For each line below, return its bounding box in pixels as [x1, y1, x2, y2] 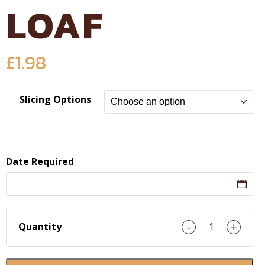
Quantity [18, 220, 62, 234]
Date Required [6, 154, 74, 168]
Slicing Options [19, 92, 91, 106]
